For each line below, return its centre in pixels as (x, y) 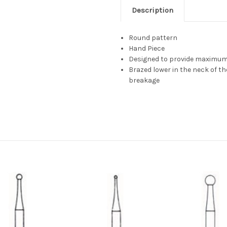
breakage (144, 81)
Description (153, 10)
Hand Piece (147, 49)
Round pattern (153, 38)
